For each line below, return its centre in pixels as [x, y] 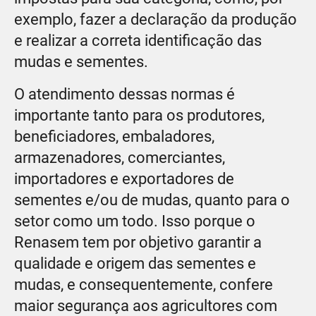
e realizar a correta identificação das [138, 40]
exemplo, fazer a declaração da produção [156, 19]
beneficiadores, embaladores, [114, 136]
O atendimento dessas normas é [124, 94]
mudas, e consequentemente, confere [144, 284]
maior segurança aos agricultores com [146, 305]
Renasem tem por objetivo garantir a [138, 242]
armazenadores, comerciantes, [120, 157]
